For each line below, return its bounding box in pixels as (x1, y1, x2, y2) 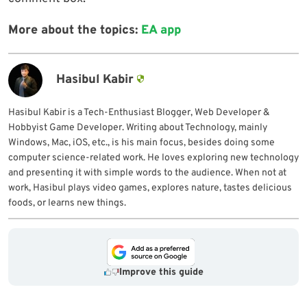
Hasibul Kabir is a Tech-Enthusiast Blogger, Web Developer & (8, 106, 269, 119)
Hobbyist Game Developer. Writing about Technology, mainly (8, 121, 267, 134)
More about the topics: (8, 22, 141, 38)
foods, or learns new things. (8, 197, 126, 209)
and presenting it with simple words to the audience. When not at (8, 167, 286, 179)
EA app (141, 22, 181, 38)
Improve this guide (119, 266, 204, 278)
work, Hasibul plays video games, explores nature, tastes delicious (8, 182, 292, 194)
